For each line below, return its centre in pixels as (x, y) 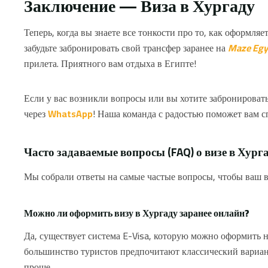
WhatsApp (70, 113)
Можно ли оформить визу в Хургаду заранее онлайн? (137, 213)
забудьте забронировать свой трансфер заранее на (126, 48)
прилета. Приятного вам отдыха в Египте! (110, 63)
